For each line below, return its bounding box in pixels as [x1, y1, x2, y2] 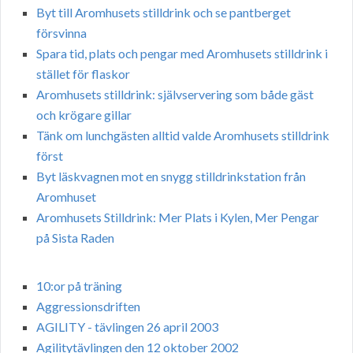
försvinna [36, 25, 87, 41]
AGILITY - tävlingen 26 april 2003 [36, 319, 218, 335]
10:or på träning [36, 278, 122, 294]
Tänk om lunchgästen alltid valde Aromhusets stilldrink [36, 128, 329, 143]
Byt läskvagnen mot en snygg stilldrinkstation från [36, 169, 306, 184]
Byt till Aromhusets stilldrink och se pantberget [36, 5, 291, 20]
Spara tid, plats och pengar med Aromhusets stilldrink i [36, 46, 328, 61]
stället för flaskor [36, 66, 130, 82]
